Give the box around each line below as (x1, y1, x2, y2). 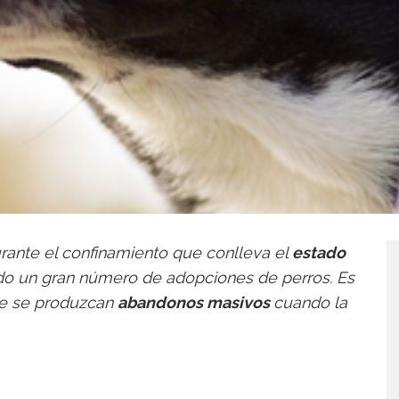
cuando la (273, 293, 347, 313)
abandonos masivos (118, 293, 270, 313)
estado (292, 243, 346, 263)
